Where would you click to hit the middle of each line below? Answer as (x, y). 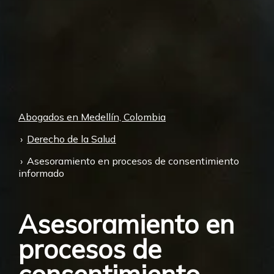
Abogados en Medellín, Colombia (92, 117)
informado (41, 173)
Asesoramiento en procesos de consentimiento (133, 161)
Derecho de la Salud (72, 139)
